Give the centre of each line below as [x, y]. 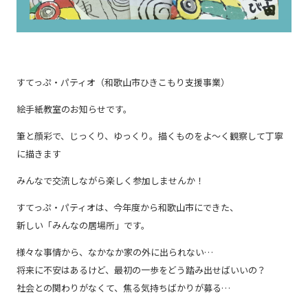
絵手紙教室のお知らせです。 [74, 109]
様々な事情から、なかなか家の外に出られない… [115, 252]
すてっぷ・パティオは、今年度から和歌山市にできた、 [128, 207]
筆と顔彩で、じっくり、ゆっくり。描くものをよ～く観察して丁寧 [150, 135]
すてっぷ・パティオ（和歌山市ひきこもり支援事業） [123, 82]
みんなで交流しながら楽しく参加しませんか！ [110, 180]
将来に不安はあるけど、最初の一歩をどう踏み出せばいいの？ [141, 269]
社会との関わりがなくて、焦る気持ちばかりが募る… [123, 287]
